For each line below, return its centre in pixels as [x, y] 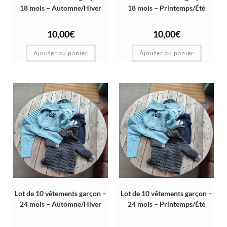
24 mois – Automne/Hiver [61, 204]
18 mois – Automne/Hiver [61, 8]
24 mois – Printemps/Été [166, 204]
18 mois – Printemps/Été [166, 8]
